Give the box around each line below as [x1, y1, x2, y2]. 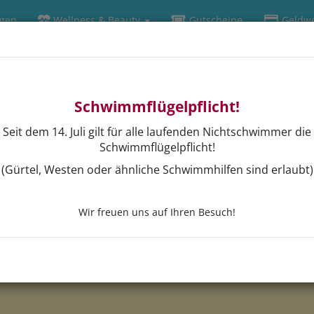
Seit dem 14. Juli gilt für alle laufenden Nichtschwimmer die [3, 124, 311, 139]
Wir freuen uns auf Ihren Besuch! [78, 205, 235, 219]
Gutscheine [186, 13, 243, 27]
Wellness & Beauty [50, 13, 143, 27]
